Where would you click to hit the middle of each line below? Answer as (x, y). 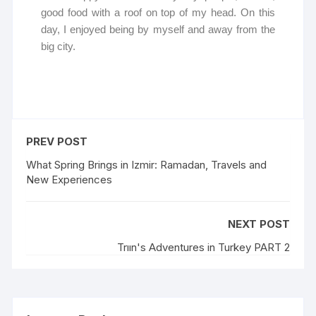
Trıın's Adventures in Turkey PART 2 (203, 248)
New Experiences (69, 180)
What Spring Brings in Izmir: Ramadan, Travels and (147, 165)
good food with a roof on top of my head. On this (158, 13)
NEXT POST (259, 224)
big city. (59, 47)
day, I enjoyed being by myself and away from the (158, 30)
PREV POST (57, 142)
